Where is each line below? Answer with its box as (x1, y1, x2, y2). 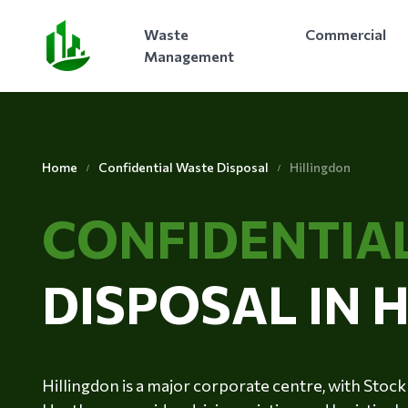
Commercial (304, 25, 386, 44)
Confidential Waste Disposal (97, 158, 269, 175)
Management (143, 47, 234, 66)
